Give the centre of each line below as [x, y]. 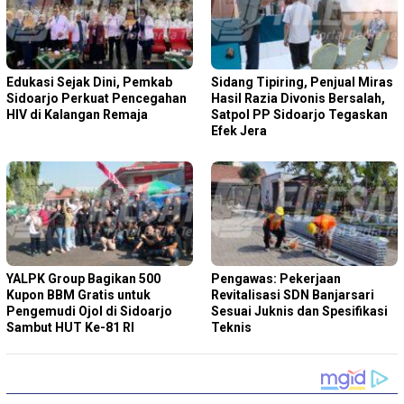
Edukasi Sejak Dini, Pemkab [89, 82]
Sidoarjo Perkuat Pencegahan [96, 98]
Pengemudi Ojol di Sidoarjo [89, 311]
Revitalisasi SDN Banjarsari [293, 294]
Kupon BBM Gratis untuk [78, 294]
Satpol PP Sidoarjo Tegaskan [299, 114]
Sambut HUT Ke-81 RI [70, 327]
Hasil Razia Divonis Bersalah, [298, 98]
